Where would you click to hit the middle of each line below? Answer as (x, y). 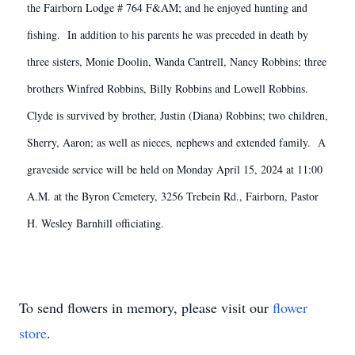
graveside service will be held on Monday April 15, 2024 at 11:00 (175, 169)
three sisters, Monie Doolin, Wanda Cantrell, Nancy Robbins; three (177, 61)
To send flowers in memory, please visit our (146, 307)
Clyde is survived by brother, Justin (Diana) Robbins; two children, (177, 115)
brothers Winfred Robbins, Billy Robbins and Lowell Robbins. (170, 88)
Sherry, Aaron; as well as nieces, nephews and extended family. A (176, 142)
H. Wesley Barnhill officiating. (95, 223)
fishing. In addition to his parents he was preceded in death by (168, 34)
